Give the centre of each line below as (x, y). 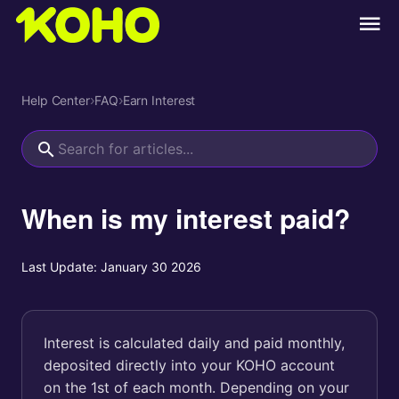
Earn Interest (159, 100)
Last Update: (59, 267)
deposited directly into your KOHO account (189, 365)
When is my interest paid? (186, 218)
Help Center (56, 100)
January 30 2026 (151, 267)
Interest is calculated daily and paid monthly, (194, 343)
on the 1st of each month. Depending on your (196, 387)
